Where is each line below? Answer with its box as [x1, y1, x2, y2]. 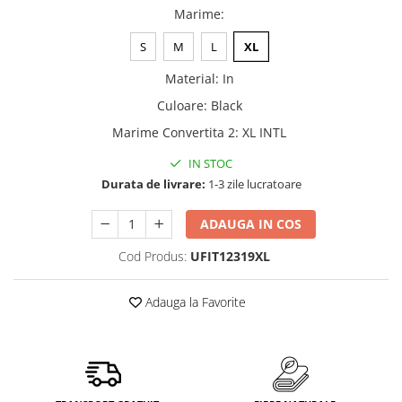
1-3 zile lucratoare [205, 176, 301, 192]
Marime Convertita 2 [112, 124, 235, 141]
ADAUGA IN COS [200, 215, 302, 232]
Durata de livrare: [100, 176, 205, 192]
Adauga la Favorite [142, 293, 246, 310]
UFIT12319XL [190, 248, 270, 265]
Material [164, 70, 215, 87]
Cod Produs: [118, 248, 187, 265]
